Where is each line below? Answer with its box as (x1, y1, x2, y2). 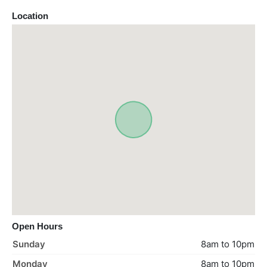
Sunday (13, 238, 45, 250)
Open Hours (12, 221, 63, 232)
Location (12, 11, 48, 21)
